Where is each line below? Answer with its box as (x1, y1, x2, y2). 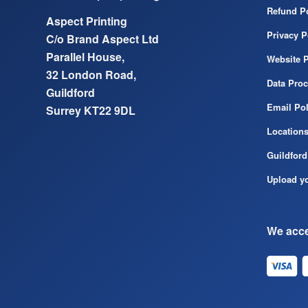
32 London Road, (46, 67, 136, 83)
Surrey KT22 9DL (46, 102, 135, 119)
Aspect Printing (46, 13, 127, 30)
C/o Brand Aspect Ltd (46, 31, 159, 47)
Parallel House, (46, 49, 124, 65)
